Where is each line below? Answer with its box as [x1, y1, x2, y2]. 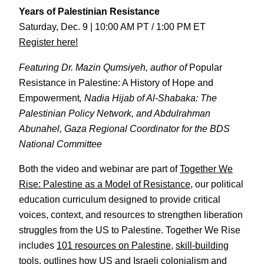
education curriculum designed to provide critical [19, 193, 220, 204]
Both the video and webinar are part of [19, 163, 180, 174]
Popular [189, 61, 222, 72]
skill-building [176, 239, 229, 250]
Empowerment [19, 92, 80, 103]
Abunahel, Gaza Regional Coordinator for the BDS [19, 123, 230, 134]
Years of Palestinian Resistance [19, 6, 160, 17]
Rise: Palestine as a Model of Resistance [19, 178, 190, 189]
